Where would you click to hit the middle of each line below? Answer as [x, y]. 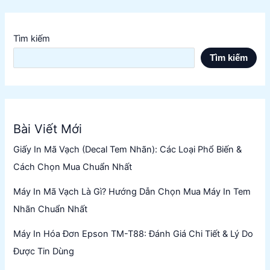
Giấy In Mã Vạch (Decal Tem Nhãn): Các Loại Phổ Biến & [128, 149]
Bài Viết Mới [48, 129]
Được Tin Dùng [44, 251]
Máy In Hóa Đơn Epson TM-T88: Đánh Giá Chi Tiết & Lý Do [133, 234]
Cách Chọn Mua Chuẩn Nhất [73, 167]
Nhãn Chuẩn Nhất [51, 209]
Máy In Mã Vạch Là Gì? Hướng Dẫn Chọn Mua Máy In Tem [132, 191]
